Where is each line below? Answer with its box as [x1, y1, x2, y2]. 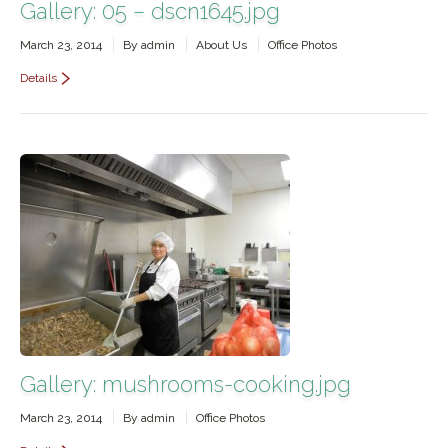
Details [20, 71, 57, 85]
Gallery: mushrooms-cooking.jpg [20, 371, 351, 397]
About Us [196, 38, 247, 52]
